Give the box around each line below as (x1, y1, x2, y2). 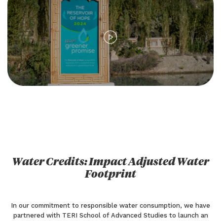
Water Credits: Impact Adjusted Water (12, 157, 209, 168)
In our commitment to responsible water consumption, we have (11, 202, 210, 210)
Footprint (85, 170, 136, 181)
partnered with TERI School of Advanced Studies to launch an (13, 212, 208, 220)
